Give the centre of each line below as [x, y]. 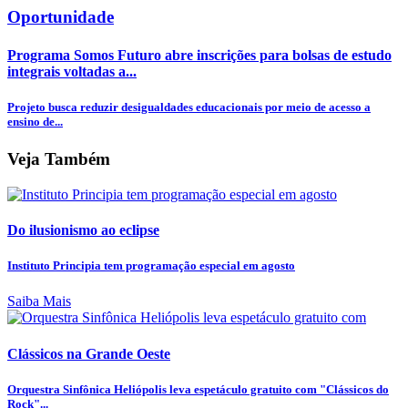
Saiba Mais [39, 301]
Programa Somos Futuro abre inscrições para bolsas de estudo [199, 55]
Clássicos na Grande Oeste [89, 353]
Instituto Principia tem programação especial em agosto [151, 266]
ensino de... [35, 121]
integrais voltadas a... [72, 71]
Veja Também [59, 159]
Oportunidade [61, 17]
